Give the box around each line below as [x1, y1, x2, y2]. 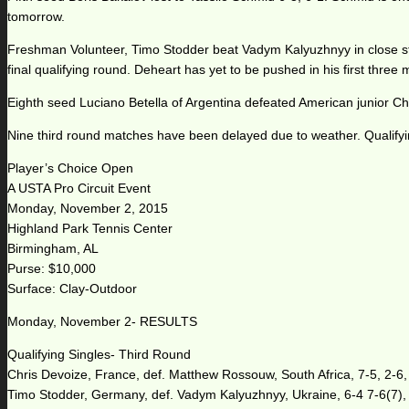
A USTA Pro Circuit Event [7, 181, 151, 196]
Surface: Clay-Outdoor [7, 281, 137, 297]
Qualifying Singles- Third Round [7, 347, 191, 362]
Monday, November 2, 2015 [7, 201, 168, 216]
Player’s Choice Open [7, 161, 133, 176]
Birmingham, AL [7, 241, 99, 257]
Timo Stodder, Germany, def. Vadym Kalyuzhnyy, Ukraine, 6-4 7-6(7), [7, 387, 406, 403]
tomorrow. [7, 9, 65, 25]
